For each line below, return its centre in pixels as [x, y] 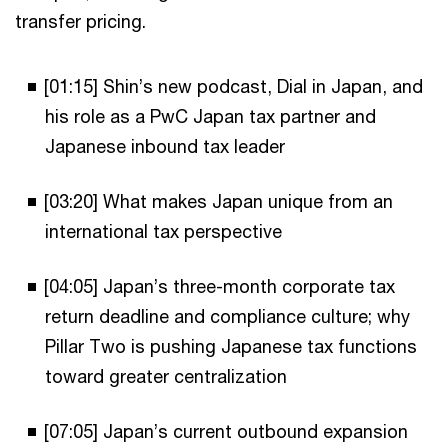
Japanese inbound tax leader [167, 145]
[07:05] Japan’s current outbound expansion [226, 430]
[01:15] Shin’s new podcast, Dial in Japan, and [233, 85]
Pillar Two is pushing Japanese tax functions [231, 345]
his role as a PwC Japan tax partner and [210, 115]
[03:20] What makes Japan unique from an [218, 200]
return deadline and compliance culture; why [227, 315]
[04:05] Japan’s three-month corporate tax [219, 285]
